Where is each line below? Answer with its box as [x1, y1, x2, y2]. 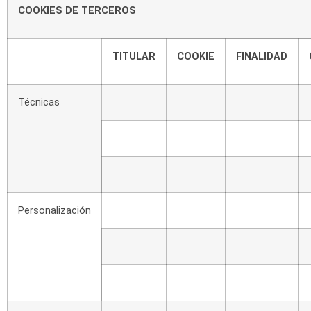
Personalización [18, 204, 91, 217]
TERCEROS [81, 4, 136, 17]
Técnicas [18, 96, 60, 108]
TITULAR [112, 50, 155, 62]
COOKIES [18, 4, 62, 17]
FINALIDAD [236, 50, 287, 62]
